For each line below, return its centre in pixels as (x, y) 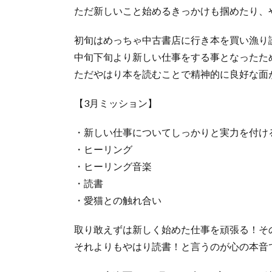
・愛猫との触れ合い (118, 200)
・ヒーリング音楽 (113, 166)
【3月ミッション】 (116, 103)
